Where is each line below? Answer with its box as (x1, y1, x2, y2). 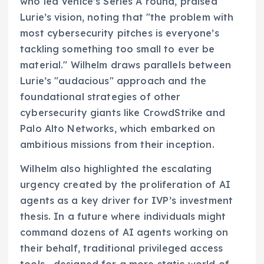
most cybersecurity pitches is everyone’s (20, 27, 219, 39)
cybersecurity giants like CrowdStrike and (20, 107, 225, 119)
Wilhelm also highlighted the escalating (20, 163, 212, 175)
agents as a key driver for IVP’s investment (20, 194, 233, 207)
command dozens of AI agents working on (20, 226, 229, 239)
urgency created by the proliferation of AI (20, 179, 230, 191)
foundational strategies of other (20, 91, 181, 103)
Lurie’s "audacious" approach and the (20, 75, 207, 87)
